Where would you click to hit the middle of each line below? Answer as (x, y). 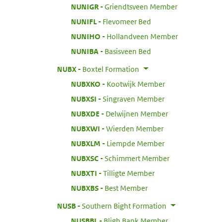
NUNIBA (85, 51)
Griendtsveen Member (141, 6)
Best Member (126, 188)
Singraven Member (134, 99)
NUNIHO (86, 36)
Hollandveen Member (142, 36)
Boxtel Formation (111, 69)
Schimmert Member (137, 158)
